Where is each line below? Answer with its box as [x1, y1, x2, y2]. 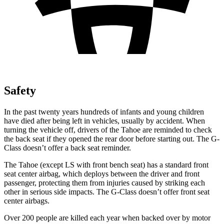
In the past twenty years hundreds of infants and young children [4, 107, 204, 116]
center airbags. [4, 196, 49, 205]
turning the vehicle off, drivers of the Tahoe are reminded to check [4, 125, 212, 134]
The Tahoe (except [4, 160, 65, 169]
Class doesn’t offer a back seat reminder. [4, 143, 131, 152]
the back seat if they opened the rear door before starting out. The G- [4, 134, 219, 143]
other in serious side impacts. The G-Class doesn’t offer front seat [4, 187, 209, 196]
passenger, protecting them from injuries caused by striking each [4, 178, 205, 187]
